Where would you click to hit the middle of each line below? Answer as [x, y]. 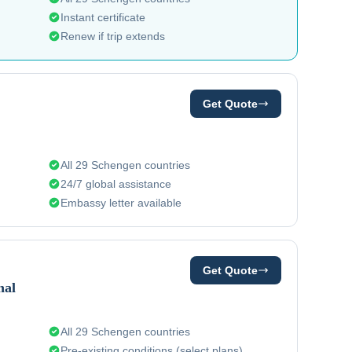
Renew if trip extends [113, 36]
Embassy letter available [121, 203]
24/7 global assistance [116, 184]
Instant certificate [103, 17]
